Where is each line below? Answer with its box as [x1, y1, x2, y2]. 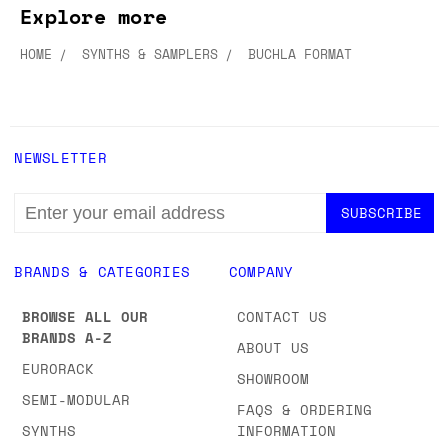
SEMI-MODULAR [22, 389, 131, 411]
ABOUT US [236, 337, 309, 359]
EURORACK [22, 358, 95, 380]
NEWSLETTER [14, 147, 107, 169]
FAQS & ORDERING [236, 399, 372, 421]
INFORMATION [236, 420, 336, 442]
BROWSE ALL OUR [22, 306, 149, 328]
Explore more [20, 2, 167, 32]
